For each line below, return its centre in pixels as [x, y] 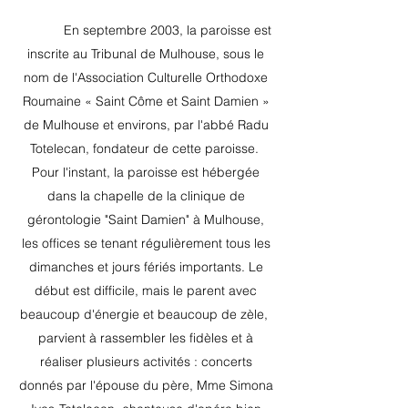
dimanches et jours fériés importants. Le [146, 267]
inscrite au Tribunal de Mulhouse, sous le [146, 54]
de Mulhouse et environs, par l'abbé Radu [146, 125]
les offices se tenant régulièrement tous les [146, 243]
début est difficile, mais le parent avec [146, 291]
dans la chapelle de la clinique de [146, 196]
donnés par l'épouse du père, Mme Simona [146, 385]
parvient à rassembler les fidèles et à [146, 338]
